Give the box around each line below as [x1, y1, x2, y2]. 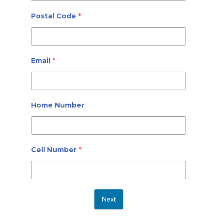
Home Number [31, 101, 84, 109]
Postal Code [31, 12, 76, 20]
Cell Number [31, 145, 77, 154]
